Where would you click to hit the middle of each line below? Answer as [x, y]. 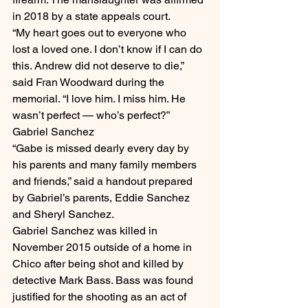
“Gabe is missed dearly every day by [102, 148]
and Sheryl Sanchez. [63, 214]
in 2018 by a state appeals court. [91, 16]
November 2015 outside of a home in [103, 247]
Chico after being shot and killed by [99, 264]
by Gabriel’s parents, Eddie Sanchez [102, 198]
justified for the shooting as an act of [101, 297]
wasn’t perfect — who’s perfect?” [91, 115]
